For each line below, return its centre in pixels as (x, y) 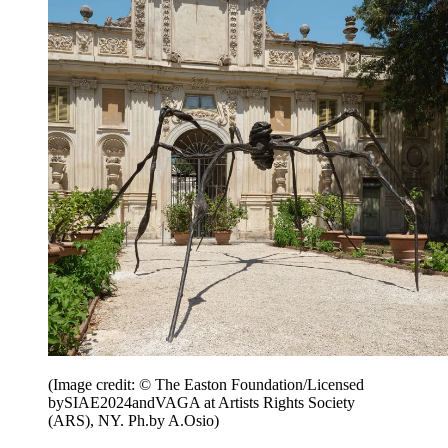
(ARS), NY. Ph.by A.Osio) (133, 420)
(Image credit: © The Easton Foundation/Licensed (206, 384)
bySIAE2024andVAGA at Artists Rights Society (201, 402)
